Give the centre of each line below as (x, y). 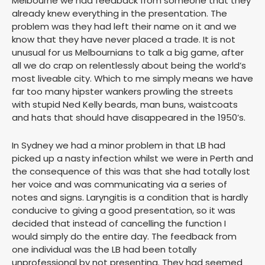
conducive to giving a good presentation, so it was (124, 211)
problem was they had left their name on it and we (124, 27)
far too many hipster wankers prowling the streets (122, 92)
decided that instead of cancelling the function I (119, 224)
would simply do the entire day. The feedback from (124, 237)
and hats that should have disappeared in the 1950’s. (129, 118)
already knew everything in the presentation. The (119, 14)
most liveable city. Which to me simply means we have (132, 79)
